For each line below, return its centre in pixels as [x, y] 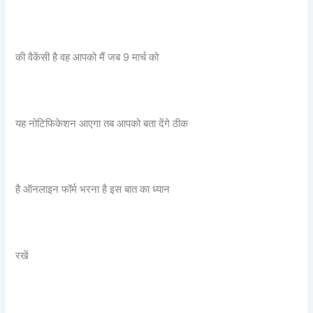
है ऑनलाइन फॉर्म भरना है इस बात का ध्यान [93, 190]
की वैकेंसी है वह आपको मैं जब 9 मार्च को [87, 57]
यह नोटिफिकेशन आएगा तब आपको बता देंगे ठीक [102, 123]
